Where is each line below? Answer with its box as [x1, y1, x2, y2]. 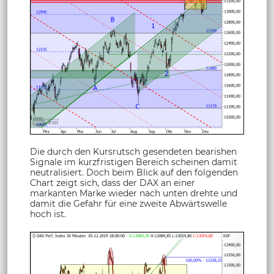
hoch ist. [30, 208, 66, 220]
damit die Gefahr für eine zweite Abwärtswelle [30, 198, 227, 209]
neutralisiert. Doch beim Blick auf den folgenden [30, 166, 238, 178]
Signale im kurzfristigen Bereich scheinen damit [30, 156, 237, 168]
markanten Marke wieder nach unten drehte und [30, 187, 237, 199]
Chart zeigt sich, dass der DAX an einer [30, 177, 195, 188]
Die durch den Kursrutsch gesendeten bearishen [30, 146, 237, 157]
